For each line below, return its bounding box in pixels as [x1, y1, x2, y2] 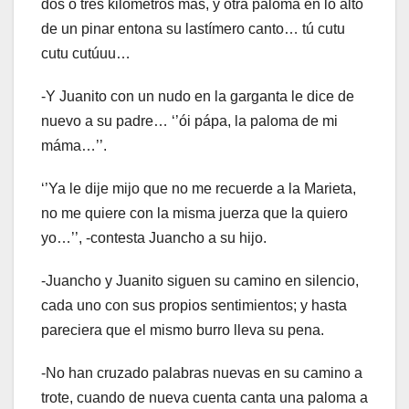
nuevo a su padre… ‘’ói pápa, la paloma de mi [41, 112, 338, 129]
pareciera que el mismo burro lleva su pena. [41, 321, 324, 338]
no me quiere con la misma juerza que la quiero [41, 204, 348, 221]
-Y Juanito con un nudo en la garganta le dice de [41, 88, 354, 104]
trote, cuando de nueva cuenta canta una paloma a [41, 389, 368, 405]
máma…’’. [41, 137, 107, 153]
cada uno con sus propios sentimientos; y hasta [41, 297, 347, 313]
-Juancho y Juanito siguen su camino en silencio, [41, 272, 359, 288]
